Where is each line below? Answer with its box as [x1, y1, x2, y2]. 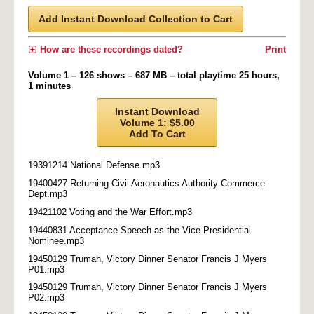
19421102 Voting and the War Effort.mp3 [28, 206, 192, 217]
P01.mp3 [28, 264, 64, 275]
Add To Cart [128, 128, 186, 139]
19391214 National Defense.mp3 [28, 160, 160, 171]
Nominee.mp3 [28, 235, 84, 246]
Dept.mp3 [28, 189, 67, 200]
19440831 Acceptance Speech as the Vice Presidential [28, 224, 251, 235]
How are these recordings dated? [40, 43, 183, 55]
